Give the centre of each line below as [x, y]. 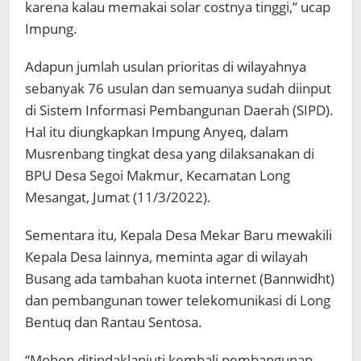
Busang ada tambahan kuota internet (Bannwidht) [180, 279]
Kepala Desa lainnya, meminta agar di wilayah [166, 257]
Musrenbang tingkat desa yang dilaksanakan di [170, 154]
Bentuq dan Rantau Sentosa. [114, 322]
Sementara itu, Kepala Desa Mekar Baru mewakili [178, 235]
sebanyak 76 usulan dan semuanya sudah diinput [178, 89]
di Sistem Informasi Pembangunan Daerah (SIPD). [179, 110]
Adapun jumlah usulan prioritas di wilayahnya [166, 67]
